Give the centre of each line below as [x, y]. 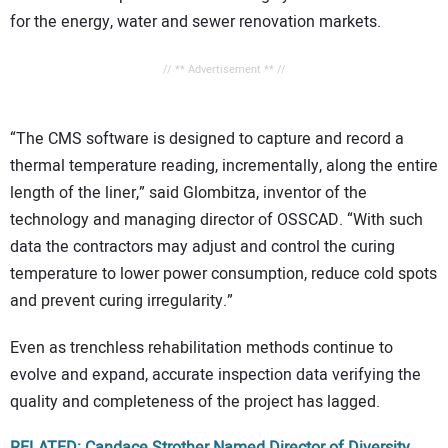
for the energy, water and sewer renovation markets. [195, 22]
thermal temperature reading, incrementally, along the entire [224, 166]
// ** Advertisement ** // [224, 70]
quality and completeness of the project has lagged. [195, 401]
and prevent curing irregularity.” [121, 301]
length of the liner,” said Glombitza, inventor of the [188, 193]
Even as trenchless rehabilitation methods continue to [201, 347]
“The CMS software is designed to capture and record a [207, 139]
